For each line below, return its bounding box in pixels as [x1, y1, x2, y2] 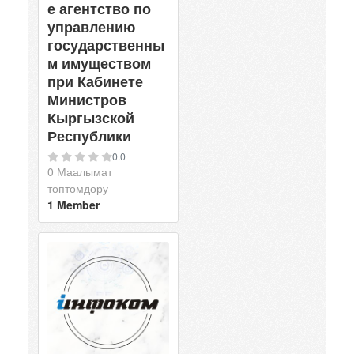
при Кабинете [47, 71, 143, 92]
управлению [47, 17, 135, 38]
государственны [47, 35, 164, 56]
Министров [47, 89, 126, 111]
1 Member [47, 197, 100, 213]
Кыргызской [47, 107, 134, 129]
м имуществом [47, 53, 151, 74]
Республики [47, 126, 131, 147]
